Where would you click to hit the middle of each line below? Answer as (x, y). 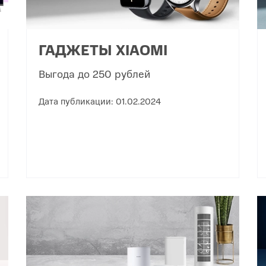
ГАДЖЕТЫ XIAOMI (103, 49)
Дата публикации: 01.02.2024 (100, 100)
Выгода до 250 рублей (95, 73)
